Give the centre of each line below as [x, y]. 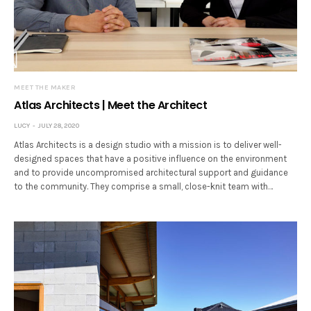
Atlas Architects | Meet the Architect [111, 105]
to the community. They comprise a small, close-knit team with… [144, 186]
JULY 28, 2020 [59, 125]
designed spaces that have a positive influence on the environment [151, 158]
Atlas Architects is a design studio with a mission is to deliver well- [148, 144]
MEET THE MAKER [45, 87]
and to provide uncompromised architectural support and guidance [151, 172]
